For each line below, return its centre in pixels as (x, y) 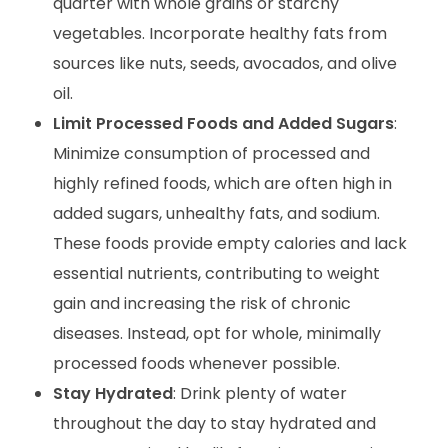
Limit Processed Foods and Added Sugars (223, 123)
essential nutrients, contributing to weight (216, 273)
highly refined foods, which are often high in (222, 183)
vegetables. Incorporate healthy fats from (219, 33)
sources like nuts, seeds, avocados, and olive (224, 63)
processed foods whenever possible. (196, 363)
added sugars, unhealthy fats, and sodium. (216, 213)
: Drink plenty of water (259, 393)
